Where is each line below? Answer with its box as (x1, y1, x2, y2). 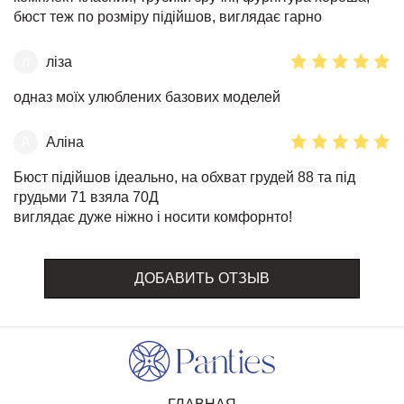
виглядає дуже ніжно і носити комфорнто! (14, 209, 292, 225)
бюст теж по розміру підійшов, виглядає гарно (14, 9, 322, 25)
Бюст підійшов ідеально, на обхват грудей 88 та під (14, 170, 355, 186)
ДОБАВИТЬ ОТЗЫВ (134, 271, 270, 287)
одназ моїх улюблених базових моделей (14, 89, 280, 106)
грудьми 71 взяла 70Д (14, 189, 159, 206)
